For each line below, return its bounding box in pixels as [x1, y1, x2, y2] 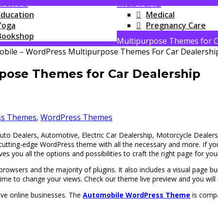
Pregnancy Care [146, 20, 206, 31]
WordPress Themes [40, 111, 112, 123]
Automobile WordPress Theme [83, 190, 190, 200]
